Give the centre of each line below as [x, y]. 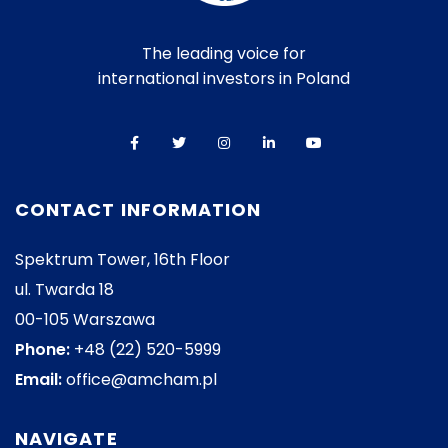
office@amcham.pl [141, 379]
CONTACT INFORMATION [138, 209]
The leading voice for [224, 53]
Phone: [42, 349]
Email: [38, 379]
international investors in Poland [224, 78]
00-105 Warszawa [85, 319]
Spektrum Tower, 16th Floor [122, 259]
